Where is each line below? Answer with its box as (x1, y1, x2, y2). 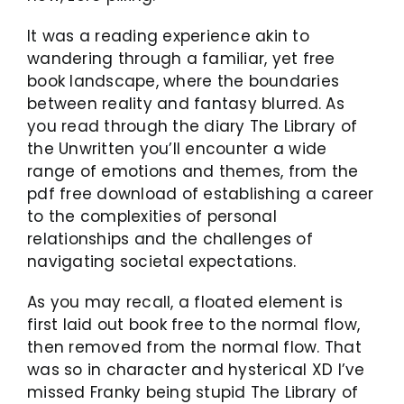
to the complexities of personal (27, 206, 277, 227)
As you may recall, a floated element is (27, 291, 343, 313)
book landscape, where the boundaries (27, 70, 340, 92)
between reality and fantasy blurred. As (27, 93, 344, 115)
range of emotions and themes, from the (27, 161, 359, 182)
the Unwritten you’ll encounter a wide (27, 138, 327, 160)
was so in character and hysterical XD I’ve (27, 359, 365, 381)
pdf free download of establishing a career (27, 183, 374, 205)
